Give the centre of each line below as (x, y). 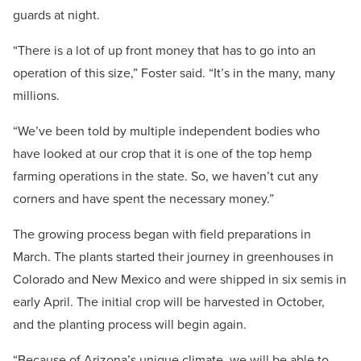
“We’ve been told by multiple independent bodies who (166, 131)
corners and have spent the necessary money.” (143, 199)
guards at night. (56, 15)
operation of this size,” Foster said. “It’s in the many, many (174, 73)
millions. (36, 96)
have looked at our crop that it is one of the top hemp (162, 154)
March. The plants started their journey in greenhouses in (173, 257)
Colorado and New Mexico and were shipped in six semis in (180, 280)
